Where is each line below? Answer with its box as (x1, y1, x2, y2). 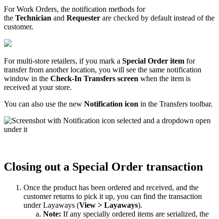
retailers (51, 56, 75, 65)
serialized (167, 209, 196, 218)
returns (53, 192, 74, 200)
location (70, 65, 95, 74)
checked (113, 13, 139, 22)
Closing (4, 160, 42, 173)
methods (109, 4, 134, 13)
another (45, 65, 68, 74)
